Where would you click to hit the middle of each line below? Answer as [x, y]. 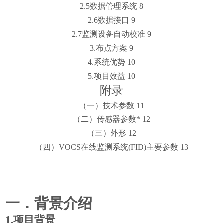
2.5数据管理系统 [109, 6]
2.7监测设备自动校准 [109, 34]
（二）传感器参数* [107, 119]
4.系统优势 [107, 62]
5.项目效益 [107, 76]
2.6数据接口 [109, 20]
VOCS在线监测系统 [94, 147]
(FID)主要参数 [154, 147]
